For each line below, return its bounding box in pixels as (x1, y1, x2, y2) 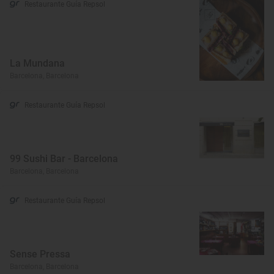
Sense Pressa (10, 248, 70, 260)
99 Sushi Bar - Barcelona (10, 152, 118, 165)
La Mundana (10, 57, 65, 69)
